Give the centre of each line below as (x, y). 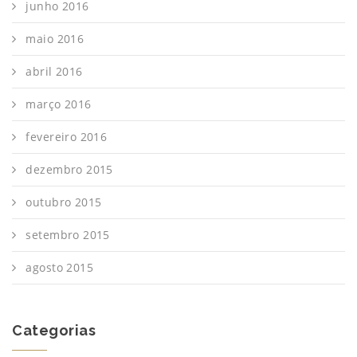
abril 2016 (54, 71)
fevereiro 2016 (67, 137)
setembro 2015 (68, 235)
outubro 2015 (64, 202)
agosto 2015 (60, 267)
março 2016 (59, 104)
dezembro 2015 (69, 169)
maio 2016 (55, 39)
